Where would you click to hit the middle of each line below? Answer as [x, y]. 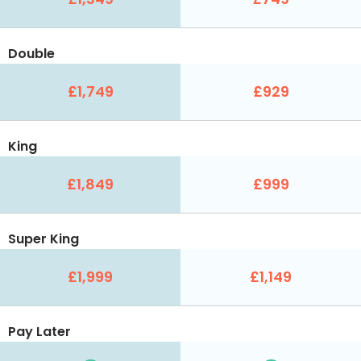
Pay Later [39, 331]
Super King [44, 239]
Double [31, 53]
